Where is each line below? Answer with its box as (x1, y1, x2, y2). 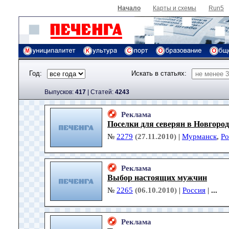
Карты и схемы (153, 5, 196, 12)
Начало (118, 5, 141, 12)
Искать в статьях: (131, 70, 187, 78)
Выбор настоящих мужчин (107, 173, 207, 182)
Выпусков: (44, 88, 75, 96)
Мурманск (182, 132, 217, 141)
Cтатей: (90, 88, 115, 96)
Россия (182, 186, 205, 195)
